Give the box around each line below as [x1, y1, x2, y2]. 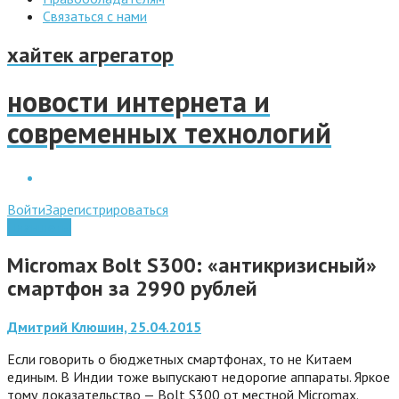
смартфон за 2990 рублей [7, 273, 257, 302]
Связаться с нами [43, 7, 147, 25]
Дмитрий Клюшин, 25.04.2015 [7, 317, 201, 336]
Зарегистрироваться [45, 199, 168, 218]
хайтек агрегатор [7, 40, 174, 69]
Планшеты [7, 217, 71, 236]
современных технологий [7, 114, 331, 152]
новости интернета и [7, 83, 270, 121]
